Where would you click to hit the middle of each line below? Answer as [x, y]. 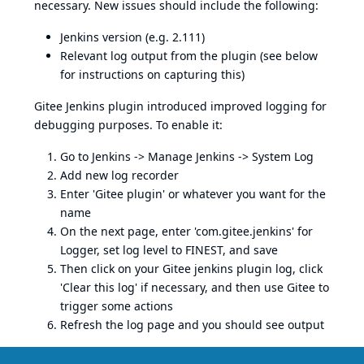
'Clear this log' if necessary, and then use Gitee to [195, 287]
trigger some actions [117, 305]
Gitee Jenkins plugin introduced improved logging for [180, 106]
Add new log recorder [119, 175]
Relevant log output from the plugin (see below [189, 55]
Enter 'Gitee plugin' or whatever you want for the [193, 193]
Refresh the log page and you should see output [192, 324]
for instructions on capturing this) [152, 74]
